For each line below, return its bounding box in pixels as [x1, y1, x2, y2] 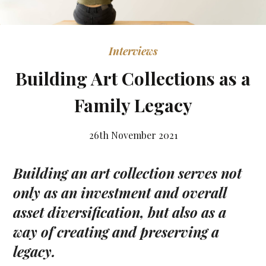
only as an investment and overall [13, 183, 227, 202]
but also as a [148, 202, 227, 222]
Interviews [108, 44, 158, 59]
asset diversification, [13, 202, 145, 222]
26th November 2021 [88, 129, 178, 142]
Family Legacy [74, 93, 192, 118]
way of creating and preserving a [13, 222, 220, 242]
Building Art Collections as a [15, 66, 251, 91]
